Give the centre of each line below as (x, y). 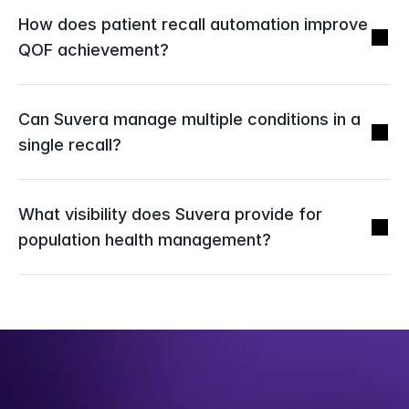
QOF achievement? (94, 50)
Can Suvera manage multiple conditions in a (189, 119)
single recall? (70, 145)
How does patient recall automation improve (193, 24)
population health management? (145, 240)
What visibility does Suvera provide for (170, 214)
